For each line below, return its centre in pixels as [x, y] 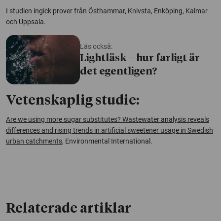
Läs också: [96, 46]
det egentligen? [118, 71]
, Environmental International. [107, 141]
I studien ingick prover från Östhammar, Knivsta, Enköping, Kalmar [107, 11]
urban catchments [34, 141]
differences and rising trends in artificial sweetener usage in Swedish [110, 130]
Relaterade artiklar [69, 209]
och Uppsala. [26, 21]
